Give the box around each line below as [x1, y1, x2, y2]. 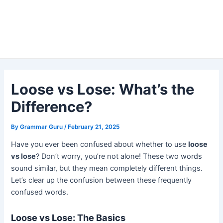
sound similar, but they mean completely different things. [11, 164, 203, 173]
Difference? [11, 98, 93, 115]
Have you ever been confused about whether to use [11, 140, 189, 149]
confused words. [11, 188, 69, 197]
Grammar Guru [20, 123, 65, 130]
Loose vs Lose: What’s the [11, 80, 195, 98]
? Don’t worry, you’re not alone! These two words [36, 152, 203, 161]
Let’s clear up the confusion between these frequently [11, 176, 192, 185]
